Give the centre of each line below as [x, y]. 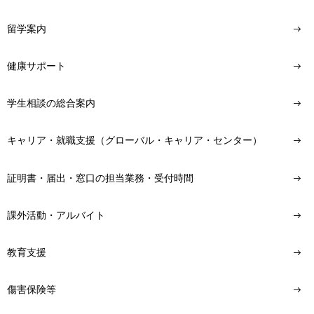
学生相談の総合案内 [51, 103]
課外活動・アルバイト [56, 215]
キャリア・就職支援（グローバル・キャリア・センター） [135, 141]
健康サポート [36, 66]
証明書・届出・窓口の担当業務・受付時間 [100, 178]
